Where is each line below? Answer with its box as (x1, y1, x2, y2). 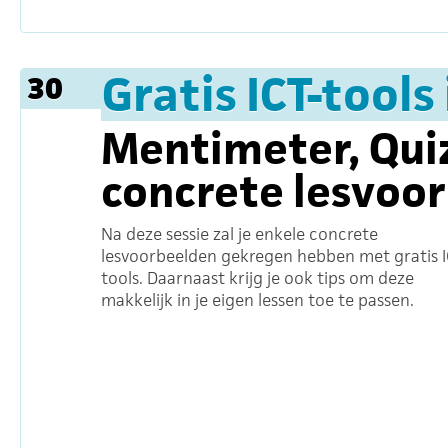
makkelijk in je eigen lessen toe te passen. (101, 289, 414, 311)
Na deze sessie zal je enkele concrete (101, 223, 378, 245)
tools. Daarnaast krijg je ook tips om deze (101, 267, 414, 289)
